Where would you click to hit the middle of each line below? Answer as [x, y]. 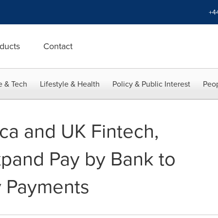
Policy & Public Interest [151, 84]
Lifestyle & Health [70, 84]
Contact [58, 46]
